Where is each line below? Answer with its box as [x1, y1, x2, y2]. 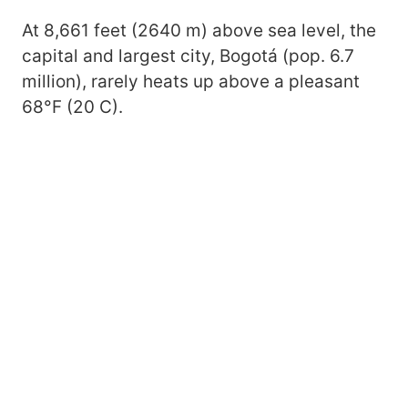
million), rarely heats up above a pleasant [22, 71, 360, 93]
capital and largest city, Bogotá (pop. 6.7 [22, 46, 354, 67]
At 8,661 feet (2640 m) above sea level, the [22, 20, 376, 42]
